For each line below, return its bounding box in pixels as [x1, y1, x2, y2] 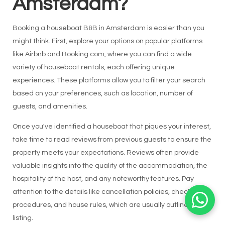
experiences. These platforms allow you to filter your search [12, 77, 205, 84]
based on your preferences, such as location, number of [12, 90, 193, 97]
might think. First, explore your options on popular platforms [12, 38, 202, 45]
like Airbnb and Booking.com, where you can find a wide [12, 51, 192, 58]
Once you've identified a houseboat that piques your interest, [12, 123, 211, 130]
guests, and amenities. [12, 103, 87, 110]
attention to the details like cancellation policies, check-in [12, 188, 200, 195]
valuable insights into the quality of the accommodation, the [12, 162, 207, 169]
